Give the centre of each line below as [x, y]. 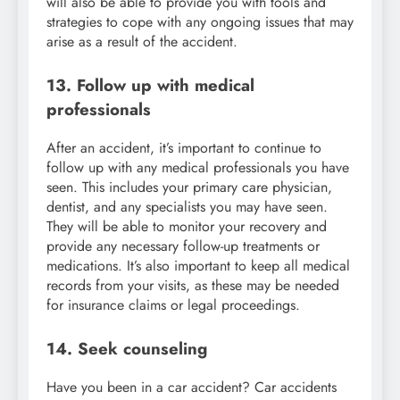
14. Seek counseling [127, 349]
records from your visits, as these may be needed [193, 286]
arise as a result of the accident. [142, 42]
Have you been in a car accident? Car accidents [192, 387]
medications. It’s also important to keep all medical [198, 266]
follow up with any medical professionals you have [198, 168]
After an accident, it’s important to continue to [184, 148]
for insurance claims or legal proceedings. [173, 305]
